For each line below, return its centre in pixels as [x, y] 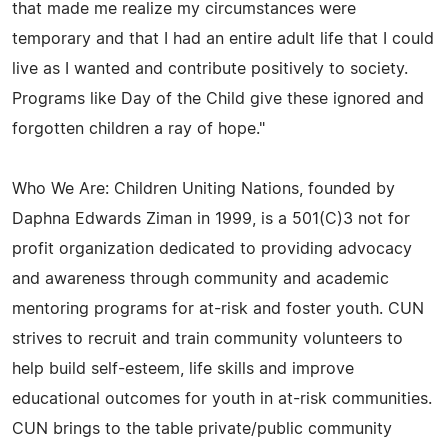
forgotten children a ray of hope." [138, 128]
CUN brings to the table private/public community [202, 428]
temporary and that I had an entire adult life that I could [223, 38]
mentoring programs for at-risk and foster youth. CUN [218, 308]
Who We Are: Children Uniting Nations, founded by [203, 188]
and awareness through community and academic [200, 278]
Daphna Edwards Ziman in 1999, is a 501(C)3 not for [211, 218]
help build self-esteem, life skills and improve [183, 368]
